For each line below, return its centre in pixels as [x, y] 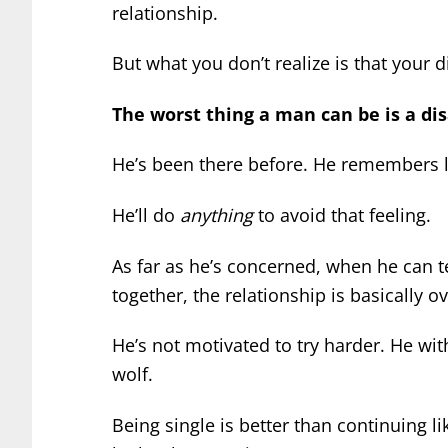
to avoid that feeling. [342, 214]
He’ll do [146, 214]
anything [216, 214]
